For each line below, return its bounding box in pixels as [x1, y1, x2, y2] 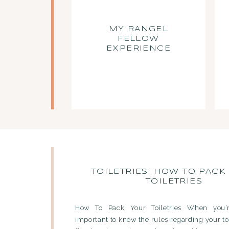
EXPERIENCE [106, 45, 171, 52]
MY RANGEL [108, 26, 169, 33]
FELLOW [118, 35, 159, 42]
